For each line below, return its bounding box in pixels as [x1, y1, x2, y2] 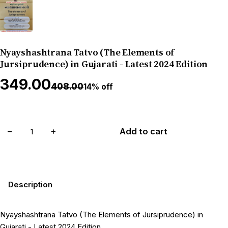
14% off [83, 82, 113, 92]
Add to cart [120, 126, 167, 137]
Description [8, 179, 52, 189]
